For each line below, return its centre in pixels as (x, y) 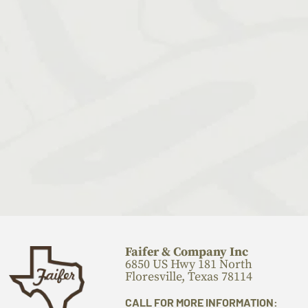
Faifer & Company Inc (186, 252)
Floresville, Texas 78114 (188, 277)
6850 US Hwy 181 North (188, 265)
